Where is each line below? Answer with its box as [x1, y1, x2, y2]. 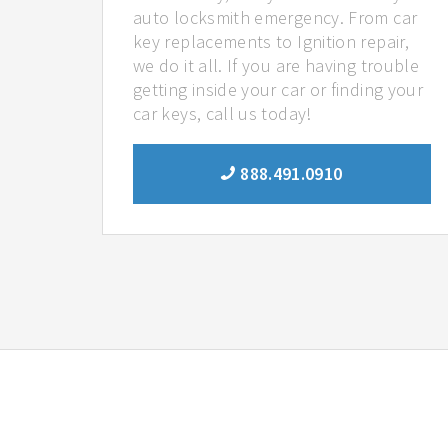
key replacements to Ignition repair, [133, 29, 409, 53]
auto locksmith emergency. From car [133, 5, 418, 29]
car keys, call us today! [133, 101, 312, 125]
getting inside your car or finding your [133, 77, 424, 101]
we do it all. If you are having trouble [133, 53, 420, 77]
